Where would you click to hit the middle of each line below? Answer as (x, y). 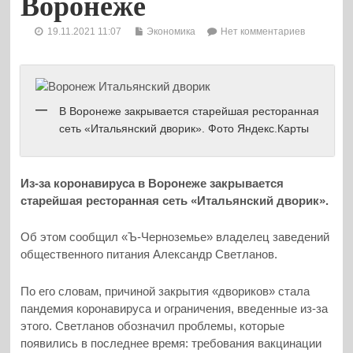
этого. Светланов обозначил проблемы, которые (153, 325)
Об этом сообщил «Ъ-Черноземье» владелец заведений (175, 237)
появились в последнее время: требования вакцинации (171, 343)
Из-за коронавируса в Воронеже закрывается (152, 183)
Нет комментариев (263, 31)
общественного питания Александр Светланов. (149, 255)
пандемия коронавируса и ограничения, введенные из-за (175, 308)
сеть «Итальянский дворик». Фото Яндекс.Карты (184, 129)
